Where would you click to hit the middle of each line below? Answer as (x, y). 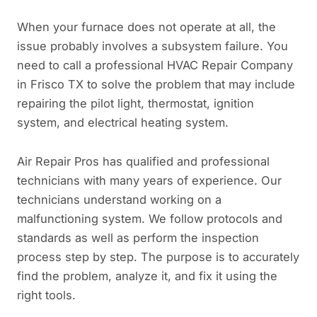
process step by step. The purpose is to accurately (158, 257)
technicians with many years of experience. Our (149, 181)
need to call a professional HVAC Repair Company (155, 65)
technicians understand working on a (119, 200)
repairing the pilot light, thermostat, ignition (136, 103)
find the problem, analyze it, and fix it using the (147, 276)
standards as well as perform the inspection (138, 238)
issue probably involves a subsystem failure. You (152, 46)
